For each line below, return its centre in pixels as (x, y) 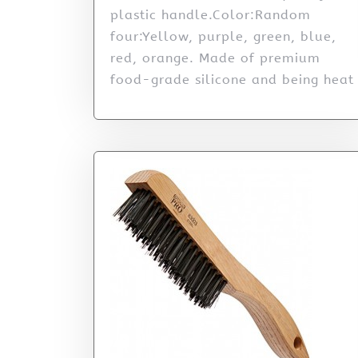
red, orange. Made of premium (215, 58)
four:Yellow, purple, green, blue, (223, 37)
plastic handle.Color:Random (211, 15)
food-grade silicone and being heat (232, 80)
